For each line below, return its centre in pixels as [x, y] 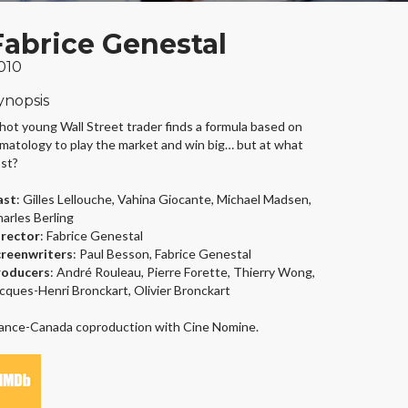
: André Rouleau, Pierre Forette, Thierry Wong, [183, 272]
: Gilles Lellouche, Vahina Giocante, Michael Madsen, [164, 199]
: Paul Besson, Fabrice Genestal [162, 254]
